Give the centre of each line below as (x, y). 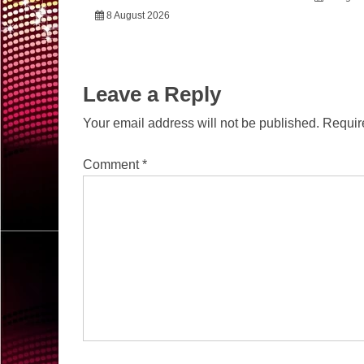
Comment (113, 164)
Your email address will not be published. (201, 123)
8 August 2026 (138, 15)
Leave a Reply (152, 94)
